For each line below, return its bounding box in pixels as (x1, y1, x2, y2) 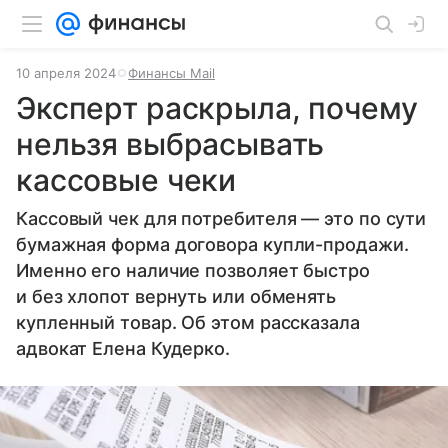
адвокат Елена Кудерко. (16, 338, 231, 359)
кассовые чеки (16, 162, 237, 198)
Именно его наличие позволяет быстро (16, 260, 370, 281)
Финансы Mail (128, 65, 215, 81)
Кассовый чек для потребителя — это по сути (16, 208, 427, 229)
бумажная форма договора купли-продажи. (16, 234, 409, 255)
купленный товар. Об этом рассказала (16, 312, 360, 333)
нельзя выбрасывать (16, 126, 325, 162)
